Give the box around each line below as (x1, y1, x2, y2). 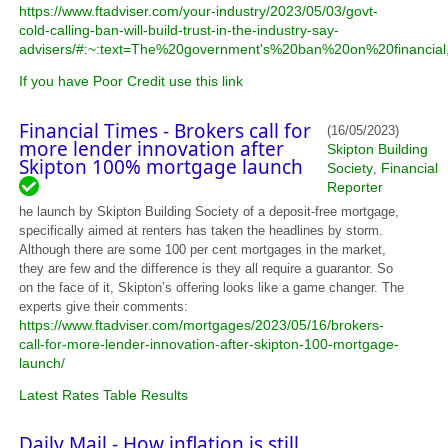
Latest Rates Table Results (19, 387, 189, 404)
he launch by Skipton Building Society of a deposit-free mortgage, (19, 204, 400, 220)
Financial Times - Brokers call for (19, 118, 312, 145)
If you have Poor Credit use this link (19, 73, 244, 90)
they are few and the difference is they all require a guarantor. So (19, 261, 394, 277)
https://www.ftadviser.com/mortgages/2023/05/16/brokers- (19, 317, 385, 334)
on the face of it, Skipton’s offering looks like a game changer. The (19, 280, 405, 296)
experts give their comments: (19, 299, 189, 315)
